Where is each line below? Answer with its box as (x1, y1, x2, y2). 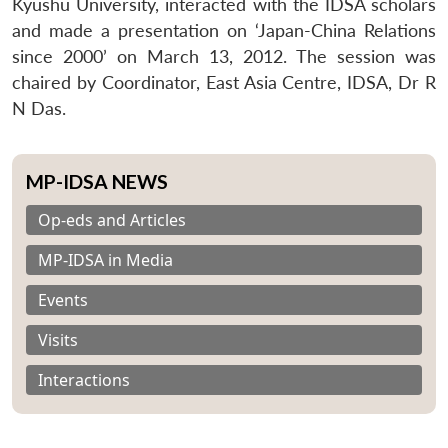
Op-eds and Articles (38, 208, 186, 231)
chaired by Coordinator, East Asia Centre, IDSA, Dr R (12, 71, 436, 93)
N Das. (12, 97, 66, 119)
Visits (38, 328, 78, 351)
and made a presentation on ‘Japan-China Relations (12, 19, 436, 41)
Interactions (38, 368, 130, 391)
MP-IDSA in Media (38, 248, 173, 271)
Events (38, 288, 88, 311)
